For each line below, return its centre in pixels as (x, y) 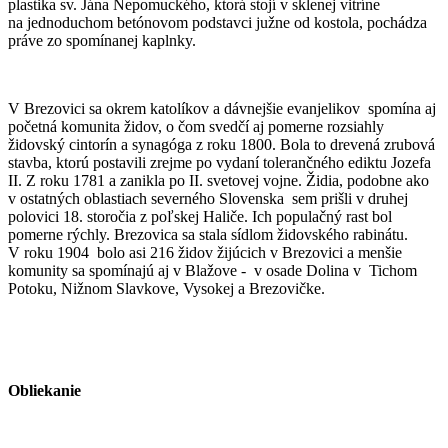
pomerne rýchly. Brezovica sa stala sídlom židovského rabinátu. (208, 234)
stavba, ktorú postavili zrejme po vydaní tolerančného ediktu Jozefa (219, 162)
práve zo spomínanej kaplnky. (102, 40)
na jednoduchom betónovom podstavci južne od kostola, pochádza (217, 22)
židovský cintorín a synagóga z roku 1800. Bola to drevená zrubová (221, 144)
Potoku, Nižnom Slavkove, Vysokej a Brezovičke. (166, 288)
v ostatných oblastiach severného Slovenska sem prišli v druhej (208, 198)
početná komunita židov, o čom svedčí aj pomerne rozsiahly (196, 126)
